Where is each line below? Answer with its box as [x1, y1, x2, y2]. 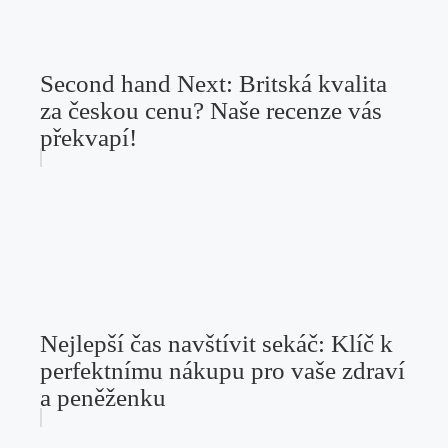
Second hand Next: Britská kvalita [40, 69, 387, 97]
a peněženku [40, 383, 166, 411]
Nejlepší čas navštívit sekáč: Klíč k [40, 329, 393, 357]
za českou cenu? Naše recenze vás [40, 96, 382, 124]
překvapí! [40, 123, 137, 151]
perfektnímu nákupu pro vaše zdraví [40, 356, 405, 384]
